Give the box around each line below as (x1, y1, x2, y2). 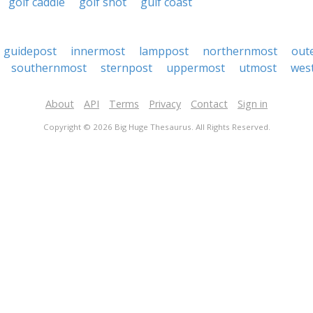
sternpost (101, 60, 152, 75)
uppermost (166, 60, 225, 75)
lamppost (139, 43, 189, 59)
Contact (191, 97, 228, 110)
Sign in (238, 97, 268, 110)
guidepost (3, 43, 57, 59)
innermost (71, 43, 125, 59)
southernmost (11, 60, 87, 75)
